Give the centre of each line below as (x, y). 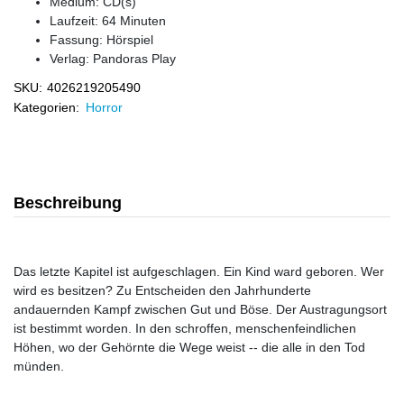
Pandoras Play (134, 59)
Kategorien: (46, 107)
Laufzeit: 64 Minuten (108, 21)
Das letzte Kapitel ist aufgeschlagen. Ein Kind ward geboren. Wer (199, 271)
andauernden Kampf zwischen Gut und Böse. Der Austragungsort (200, 309)
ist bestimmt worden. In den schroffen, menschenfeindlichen (185, 328)
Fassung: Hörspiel (101, 40)
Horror (104, 107)
